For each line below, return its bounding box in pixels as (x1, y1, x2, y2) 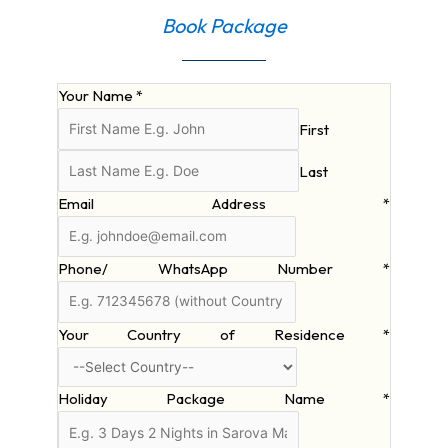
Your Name (57, 85, 136, 105)
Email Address (57, 193, 384, 213)
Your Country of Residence (57, 324, 384, 344)
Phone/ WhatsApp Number (57, 259, 384, 279)
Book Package (161, 12, 287, 38)
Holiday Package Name (57, 389, 384, 409)
